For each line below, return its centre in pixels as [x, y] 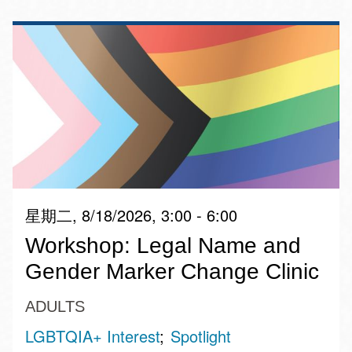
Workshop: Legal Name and [163, 245]
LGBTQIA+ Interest [92, 335]
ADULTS [55, 306]
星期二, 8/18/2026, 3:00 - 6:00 [131, 214]
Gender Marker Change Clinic [172, 271]
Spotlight [201, 335]
